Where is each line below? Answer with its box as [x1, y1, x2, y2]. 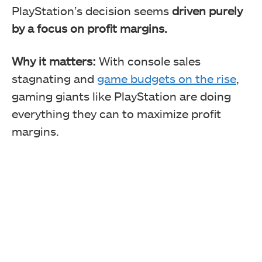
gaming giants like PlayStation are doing [12, 88, 231, 103]
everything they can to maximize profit [12, 106, 221, 120]
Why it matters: [12, 53, 96, 68]
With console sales [96, 53, 201, 68]
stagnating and [12, 71, 97, 85]
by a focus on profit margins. [12, 20, 167, 35]
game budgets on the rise [97, 71, 236, 85]
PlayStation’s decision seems [12, 3, 172, 18]
